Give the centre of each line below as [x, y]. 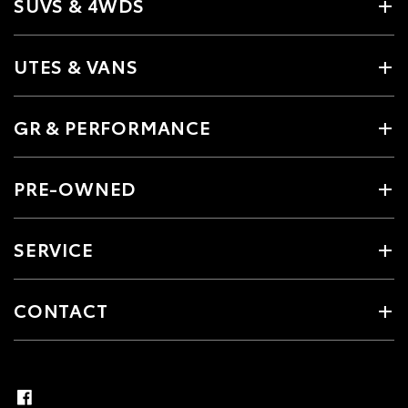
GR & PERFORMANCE [112, 127]
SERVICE [54, 249]
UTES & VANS [76, 66]
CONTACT [61, 310]
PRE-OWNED [75, 188]
